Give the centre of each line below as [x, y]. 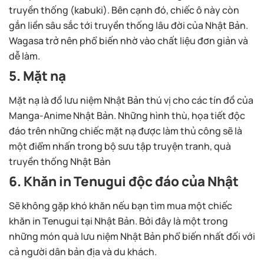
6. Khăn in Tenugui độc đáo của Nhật [124, 181]
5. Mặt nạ [37, 76]
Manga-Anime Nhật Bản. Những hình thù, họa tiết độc [127, 116]
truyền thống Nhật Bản [60, 162]
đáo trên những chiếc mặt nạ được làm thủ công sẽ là [126, 131]
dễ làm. [24, 56]
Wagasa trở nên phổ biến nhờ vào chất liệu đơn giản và [128, 41]
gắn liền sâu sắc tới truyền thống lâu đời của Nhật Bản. [128, 26]
